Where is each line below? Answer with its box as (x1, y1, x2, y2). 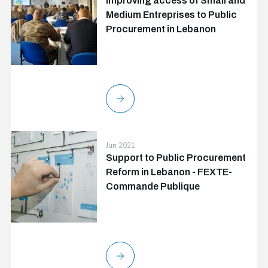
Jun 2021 (106, 141, 136, 150)
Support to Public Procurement (106, 153, 246, 163)
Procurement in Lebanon (106, 24, 217, 34)
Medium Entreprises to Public (106, 10, 237, 20)
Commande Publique (106, 181, 200, 191)
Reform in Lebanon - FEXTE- (106, 167, 233, 177)
